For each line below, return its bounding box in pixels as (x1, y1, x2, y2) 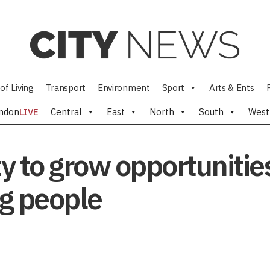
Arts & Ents (209, 82, 254, 93)
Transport (45, 82, 86, 93)
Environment (97, 82, 150, 93)
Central (51, 106, 82, 118)
